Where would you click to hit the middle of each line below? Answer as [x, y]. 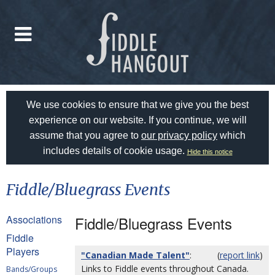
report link [240, 255]
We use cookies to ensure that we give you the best [137, 105]
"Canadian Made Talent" [135, 255]
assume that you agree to [85, 135]
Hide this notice [210, 152]
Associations [34, 219]
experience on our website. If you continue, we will [137, 120]
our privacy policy [179, 135]
